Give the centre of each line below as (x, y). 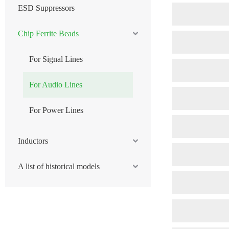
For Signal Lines (56, 59)
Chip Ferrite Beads (48, 33)
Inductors (33, 141)
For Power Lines (56, 110)
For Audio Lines (56, 85)
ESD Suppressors (46, 8)
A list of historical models (59, 166)
